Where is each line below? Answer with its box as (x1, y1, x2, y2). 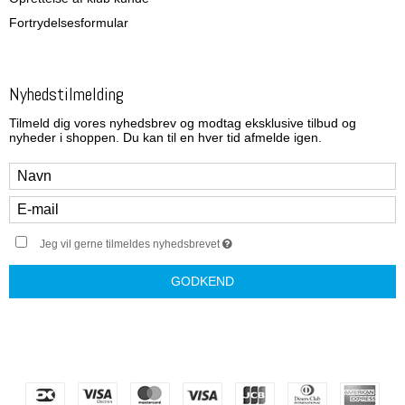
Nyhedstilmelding (9, 82, 124, 107)
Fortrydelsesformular (9, 15, 128, 31)
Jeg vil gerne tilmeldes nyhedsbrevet (40, 238, 223, 251)
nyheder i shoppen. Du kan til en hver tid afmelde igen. (9, 130, 322, 146)
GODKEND (171, 274, 234, 289)
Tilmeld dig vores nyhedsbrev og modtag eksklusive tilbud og (9, 116, 356, 131)
